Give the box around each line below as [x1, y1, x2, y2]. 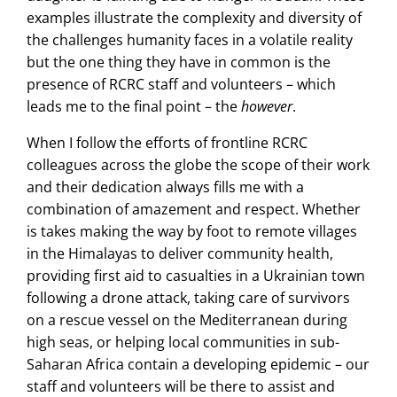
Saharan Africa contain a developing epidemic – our [27, 354, 370, 374]
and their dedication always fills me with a [27, 177, 304, 197]
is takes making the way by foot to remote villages [27, 222, 357, 241]
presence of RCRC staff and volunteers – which [27, 74, 336, 94]
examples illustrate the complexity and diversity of [27, 8, 362, 27]
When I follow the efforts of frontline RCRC [27, 133, 307, 152]
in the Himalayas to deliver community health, [27, 244, 333, 263]
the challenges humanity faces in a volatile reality [27, 30, 353, 50]
